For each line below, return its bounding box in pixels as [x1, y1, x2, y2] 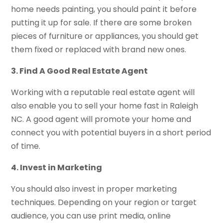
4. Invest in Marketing [11, 162, 103, 174]
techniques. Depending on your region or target [11, 197, 197, 209]
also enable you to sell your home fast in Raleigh [11, 100, 199, 112]
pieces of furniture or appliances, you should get [11, 30, 199, 42]
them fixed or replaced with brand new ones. [11, 44, 187, 56]
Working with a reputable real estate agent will [11, 87, 195, 99]
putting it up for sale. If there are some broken [11, 17, 192, 29]
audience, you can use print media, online [11, 210, 171, 222]
